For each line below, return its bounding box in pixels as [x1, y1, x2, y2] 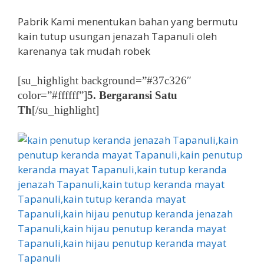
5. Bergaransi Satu [87, 89, 177, 102]
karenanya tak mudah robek [18, 44, 150, 58]
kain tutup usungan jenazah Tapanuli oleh [18, 29, 217, 43]
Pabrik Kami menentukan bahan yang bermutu [18, 14, 238, 28]
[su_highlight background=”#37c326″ [18, 74, 192, 87]
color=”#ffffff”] [18, 89, 87, 102]
